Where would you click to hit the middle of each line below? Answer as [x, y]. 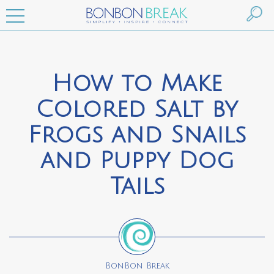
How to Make [137, 83]
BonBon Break [137, 266]
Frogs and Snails [137, 135]
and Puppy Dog [137, 161]
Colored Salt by [137, 109]
